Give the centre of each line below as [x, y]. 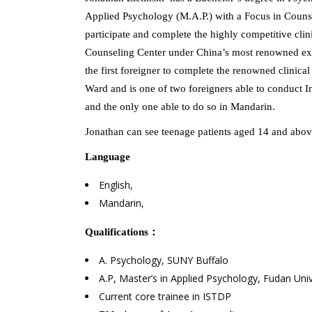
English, [116, 185]
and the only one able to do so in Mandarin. [180, 107]
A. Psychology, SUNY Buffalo [164, 260]
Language [108, 157]
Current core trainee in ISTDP [165, 296]
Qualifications [117, 232]
